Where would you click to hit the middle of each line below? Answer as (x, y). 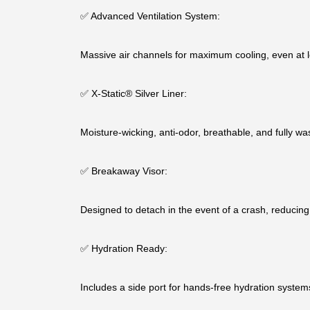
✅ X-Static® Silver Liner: (133, 93)
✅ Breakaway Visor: (124, 171)
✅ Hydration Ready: (124, 248)
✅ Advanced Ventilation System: (150, 16)
